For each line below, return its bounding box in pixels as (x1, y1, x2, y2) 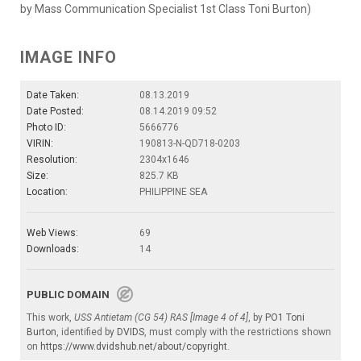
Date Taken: (27, 89, 79, 102)
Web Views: (27, 227, 78, 239)
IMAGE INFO (20, 48, 117, 68)
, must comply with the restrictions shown (144, 326, 331, 338)
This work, (27, 312, 74, 324)
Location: (27, 186, 68, 198)
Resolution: (27, 154, 77, 166)
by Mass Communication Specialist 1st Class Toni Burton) (20, 2, 311, 16)
